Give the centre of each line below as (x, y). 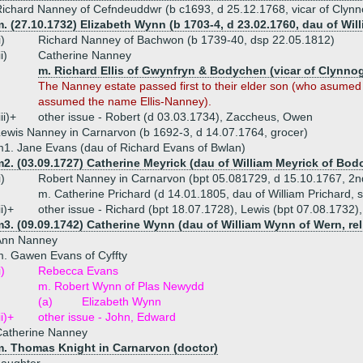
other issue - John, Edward (107, 317)
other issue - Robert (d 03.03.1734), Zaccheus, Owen (175, 117)
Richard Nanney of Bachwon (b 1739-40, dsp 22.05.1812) (186, 40)
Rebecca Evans (78, 271)
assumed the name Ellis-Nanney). (125, 101)
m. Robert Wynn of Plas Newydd (121, 286)
